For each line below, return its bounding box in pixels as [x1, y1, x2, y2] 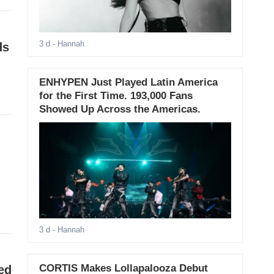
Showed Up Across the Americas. [39, 103, 201, 116]
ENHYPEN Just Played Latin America [39, 76, 218, 89]
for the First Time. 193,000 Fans [39, 90, 193, 102]
